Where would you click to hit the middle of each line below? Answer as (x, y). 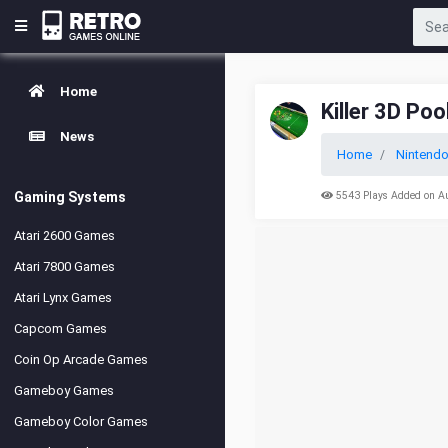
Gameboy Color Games (81, 421)
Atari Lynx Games (63, 297)
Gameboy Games (64, 390)
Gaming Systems (70, 197)
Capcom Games (60, 328)
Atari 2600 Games (64, 235)
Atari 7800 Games (64, 266)
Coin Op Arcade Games (81, 359)
